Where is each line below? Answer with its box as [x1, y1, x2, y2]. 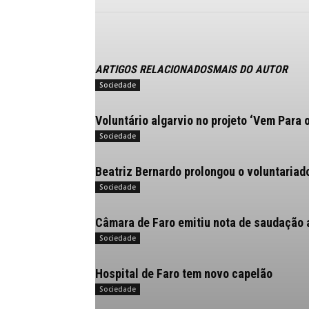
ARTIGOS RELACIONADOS [95, 63, 212, 76]
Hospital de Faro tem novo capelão [95, 266, 272, 281]
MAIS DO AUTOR [212, 63, 288, 76]
